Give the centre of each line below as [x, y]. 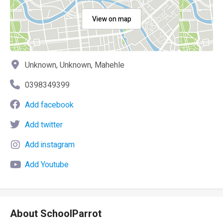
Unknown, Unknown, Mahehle [75, 65]
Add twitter [44, 125]
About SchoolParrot [56, 214]
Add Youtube [47, 165]
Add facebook [49, 105]
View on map [111, 19]
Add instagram [50, 145]
